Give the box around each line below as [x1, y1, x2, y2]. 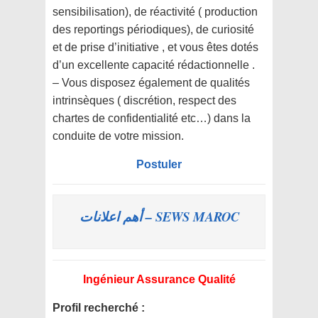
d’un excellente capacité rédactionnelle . [53, 59, 258, 72]
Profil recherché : [53, 302, 145, 314]
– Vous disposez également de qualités [53, 77, 250, 89]
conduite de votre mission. [53, 130, 184, 143]
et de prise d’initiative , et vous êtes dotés [53, 41, 258, 54]
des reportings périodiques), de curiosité [53, 23, 254, 36]
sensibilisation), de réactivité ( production [53, 6, 258, 18]
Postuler [136, 158, 182, 171]
